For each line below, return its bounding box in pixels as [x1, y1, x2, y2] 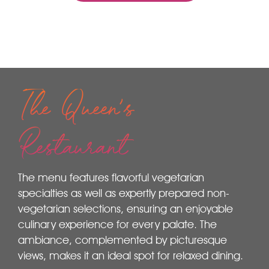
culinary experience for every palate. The [18, 218, 217, 231]
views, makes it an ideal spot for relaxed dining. [18, 249, 243, 262]
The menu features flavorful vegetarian [18, 171, 204, 184]
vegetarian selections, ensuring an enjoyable [18, 202, 233, 216]
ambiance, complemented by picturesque [18, 234, 227, 247]
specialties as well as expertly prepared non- [18, 187, 229, 200]
